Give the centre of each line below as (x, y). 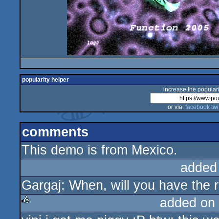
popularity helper (45, 80)
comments (55, 132)
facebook (197, 107)
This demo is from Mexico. (99, 150)
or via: (176, 107)
